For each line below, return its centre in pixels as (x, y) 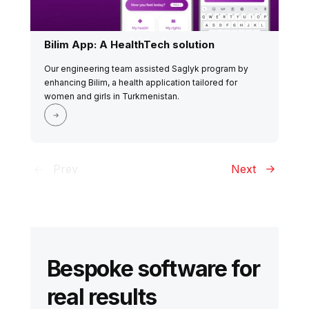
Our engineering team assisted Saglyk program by (146, 69)
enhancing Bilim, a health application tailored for (141, 83)
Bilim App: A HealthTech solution (129, 45)
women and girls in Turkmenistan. (112, 97)
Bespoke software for (153, 269)
